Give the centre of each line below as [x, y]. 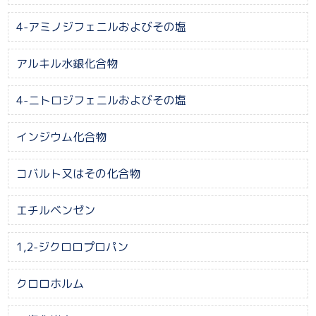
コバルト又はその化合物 [78, 173]
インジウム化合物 [61, 136]
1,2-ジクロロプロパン [72, 247]
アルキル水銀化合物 [67, 63]
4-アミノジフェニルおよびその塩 [101, 26]
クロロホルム [50, 283]
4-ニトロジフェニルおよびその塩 [101, 100]
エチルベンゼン [55, 210]
